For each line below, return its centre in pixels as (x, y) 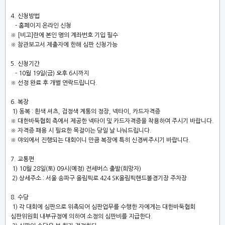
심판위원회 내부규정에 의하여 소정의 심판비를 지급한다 (81, 216)
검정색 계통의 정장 (85, 111)
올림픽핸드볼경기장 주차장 (153, 178)
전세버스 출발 (103, 169)
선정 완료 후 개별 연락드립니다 (57, 83)
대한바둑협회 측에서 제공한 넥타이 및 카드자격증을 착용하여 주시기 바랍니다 (115, 121)
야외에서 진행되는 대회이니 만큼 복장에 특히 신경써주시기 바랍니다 (103, 140)
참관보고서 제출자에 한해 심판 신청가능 (68, 45)
